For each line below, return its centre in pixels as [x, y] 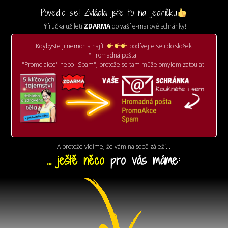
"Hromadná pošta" [114, 55]
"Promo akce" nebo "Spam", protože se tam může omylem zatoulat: [114, 64]
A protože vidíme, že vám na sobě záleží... [114, 147]
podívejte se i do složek [160, 46]
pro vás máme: [142, 161]
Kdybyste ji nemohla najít [72, 46]
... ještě [62, 161]
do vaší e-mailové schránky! [149, 26]
